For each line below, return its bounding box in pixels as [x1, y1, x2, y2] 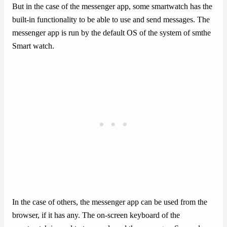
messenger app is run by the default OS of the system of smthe [12, 28, 211, 37]
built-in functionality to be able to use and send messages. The [12, 15, 210, 24]
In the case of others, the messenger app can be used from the [12, 198, 207, 207]
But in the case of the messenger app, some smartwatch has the [12, 2, 212, 11]
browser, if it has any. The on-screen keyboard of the [12, 211, 180, 220]
